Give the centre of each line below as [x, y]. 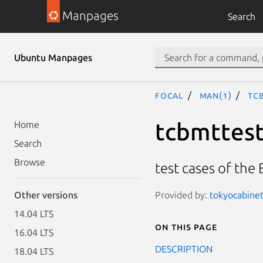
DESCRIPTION [184, 249]
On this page [186, 226]
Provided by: [182, 195]
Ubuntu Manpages [53, 58]
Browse [30, 162]
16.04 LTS [34, 232]
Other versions [46, 195]
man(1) [215, 95]
